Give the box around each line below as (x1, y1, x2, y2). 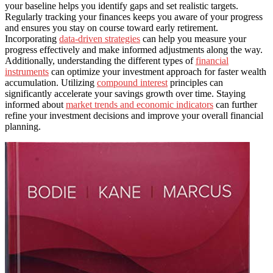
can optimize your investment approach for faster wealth (49, 66, 266, 77)
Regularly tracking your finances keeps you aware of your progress (5, 11, 263, 22)
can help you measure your (140, 33, 246, 44)
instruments (5, 66, 49, 77)
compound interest (97, 77, 168, 88)
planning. (5, 121, 41, 132)
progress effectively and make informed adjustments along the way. (5, 44, 263, 55)
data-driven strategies (59, 33, 140, 44)
